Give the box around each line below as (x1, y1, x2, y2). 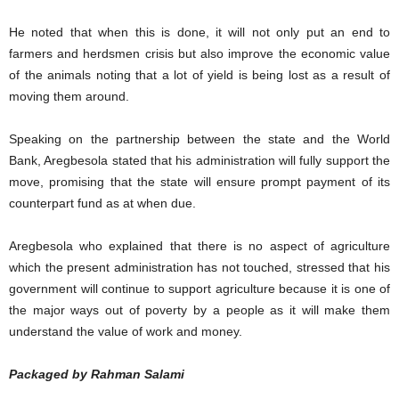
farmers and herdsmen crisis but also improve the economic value (9, 45, 390, 61)
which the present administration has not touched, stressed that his (9, 259, 390, 274)
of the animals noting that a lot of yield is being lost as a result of (9, 67, 390, 82)
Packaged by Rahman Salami (9, 366, 184, 381)
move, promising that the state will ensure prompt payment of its (9, 174, 390, 189)
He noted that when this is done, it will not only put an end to (9, 24, 390, 39)
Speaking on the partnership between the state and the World (9, 131, 390, 146)
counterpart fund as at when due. (9, 195, 196, 210)
